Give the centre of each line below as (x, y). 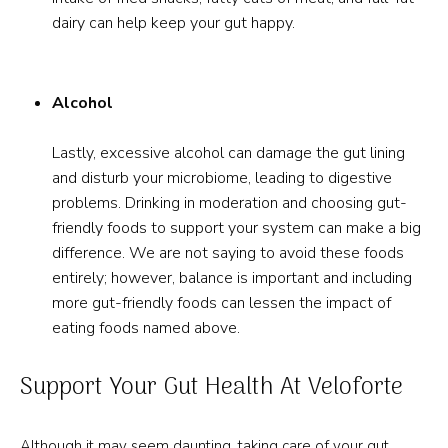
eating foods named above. (146, 328)
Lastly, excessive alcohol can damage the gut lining (228, 153)
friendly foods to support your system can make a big (236, 228)
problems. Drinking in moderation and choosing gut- (229, 203)
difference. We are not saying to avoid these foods (228, 253)
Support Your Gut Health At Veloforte (211, 387)
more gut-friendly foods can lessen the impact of (221, 303)
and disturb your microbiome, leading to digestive (222, 178)
